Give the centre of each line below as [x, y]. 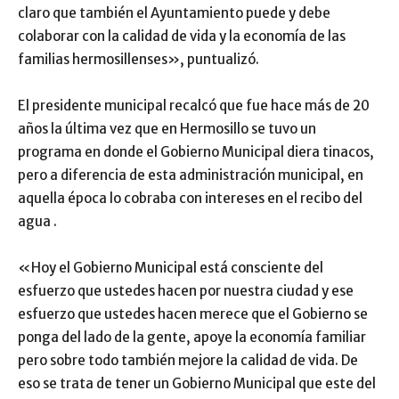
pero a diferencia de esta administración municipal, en [191, 175]
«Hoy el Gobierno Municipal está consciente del [171, 267]
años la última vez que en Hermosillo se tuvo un [167, 128]
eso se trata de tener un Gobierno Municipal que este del [197, 383]
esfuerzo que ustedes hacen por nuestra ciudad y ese [186, 290]
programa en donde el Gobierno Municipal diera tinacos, [196, 151]
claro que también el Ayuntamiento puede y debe [174, 12]
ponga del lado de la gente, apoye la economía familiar [192, 337]
